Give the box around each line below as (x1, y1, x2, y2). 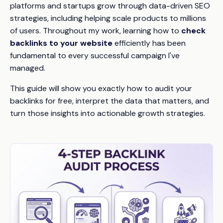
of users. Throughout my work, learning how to (10, 25, 181, 36)
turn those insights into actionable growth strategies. (10, 108, 205, 118)
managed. (10, 62, 45, 73)
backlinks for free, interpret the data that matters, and (10, 95, 209, 106)
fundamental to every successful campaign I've (10, 50, 180, 61)
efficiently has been (112, 37, 186, 48)
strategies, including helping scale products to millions (10, 12, 206, 23)
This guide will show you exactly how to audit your (10, 83, 192, 94)
